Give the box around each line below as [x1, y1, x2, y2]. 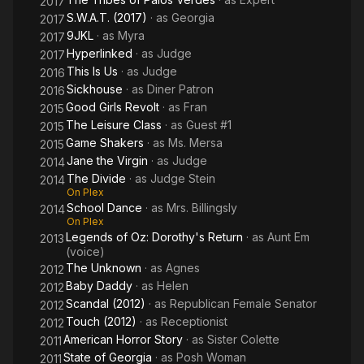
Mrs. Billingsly [167, 201, 237, 214]
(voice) [66, 245, 105, 258]
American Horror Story [63, 332, 183, 346]
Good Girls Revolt [66, 100, 159, 114]
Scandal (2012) [66, 297, 145, 310]
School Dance [67, 201, 142, 214]
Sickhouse [67, 82, 123, 96]
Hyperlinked [67, 46, 132, 60]
